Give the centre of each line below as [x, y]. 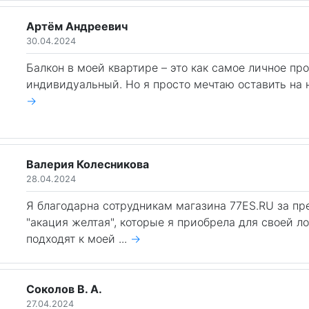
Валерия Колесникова [88, 164]
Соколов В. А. [64, 289]
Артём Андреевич [77, 26]
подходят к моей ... [79, 239]
